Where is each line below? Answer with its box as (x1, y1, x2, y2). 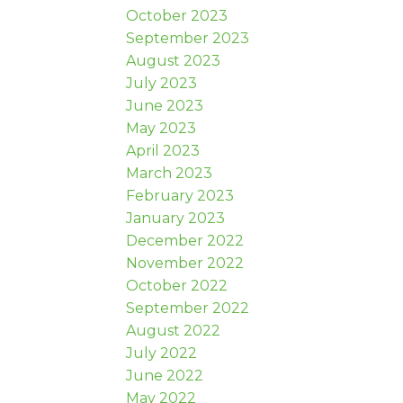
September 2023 (126, 29, 250, 47)
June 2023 (126, 96, 204, 114)
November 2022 (126, 254, 245, 272)
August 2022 (126, 321, 221, 339)
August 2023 (126, 51, 221, 69)
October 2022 (126, 276, 228, 294)
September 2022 (126, 299, 250, 317)
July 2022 (126, 344, 198, 362)
